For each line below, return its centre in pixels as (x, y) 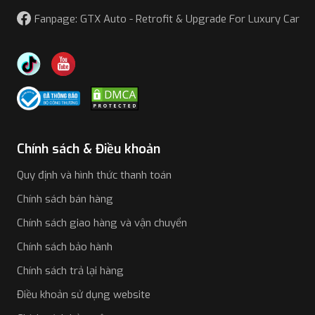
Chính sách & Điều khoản (89, 149)
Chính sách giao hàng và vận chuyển (102, 223)
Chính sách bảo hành (65, 247)
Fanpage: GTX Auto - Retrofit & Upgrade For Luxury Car (167, 19)
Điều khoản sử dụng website (84, 295)
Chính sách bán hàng (65, 199)
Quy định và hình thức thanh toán (94, 175)
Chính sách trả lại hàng (70, 271)
